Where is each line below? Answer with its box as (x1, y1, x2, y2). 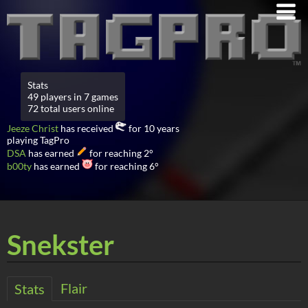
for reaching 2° (87, 146, 153, 159)
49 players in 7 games (27, 90, 118, 102)
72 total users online (27, 102, 114, 114)
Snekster (7, 228, 114, 261)
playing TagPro (7, 133, 69, 146)
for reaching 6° (93, 159, 159, 172)
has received (58, 122, 115, 134)
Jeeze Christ (7, 122, 58, 134)
